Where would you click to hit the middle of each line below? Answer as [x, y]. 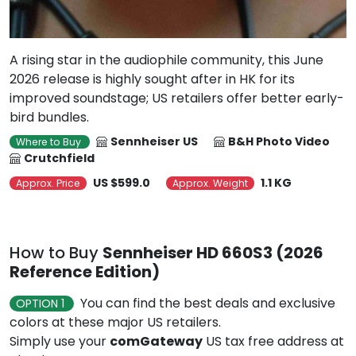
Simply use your [60, 342]
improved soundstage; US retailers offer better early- [177, 99]
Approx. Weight [210, 184]
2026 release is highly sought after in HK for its [152, 79]
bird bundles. [49, 118]
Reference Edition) [85, 272]
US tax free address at [273, 342]
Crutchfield [59, 159]
